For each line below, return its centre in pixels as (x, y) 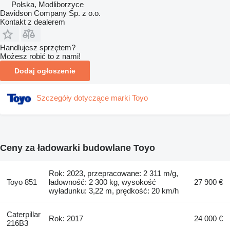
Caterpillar (23, 215)
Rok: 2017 (66, 219)
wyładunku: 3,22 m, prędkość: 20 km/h (114, 191)
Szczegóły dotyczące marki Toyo (92, 98)
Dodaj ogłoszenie (45, 71)
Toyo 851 (22, 182)
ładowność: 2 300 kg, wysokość (103, 182)
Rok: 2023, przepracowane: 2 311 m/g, (114, 174)
